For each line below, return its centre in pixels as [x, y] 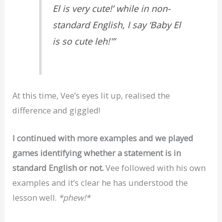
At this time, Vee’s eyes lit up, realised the [91, 95]
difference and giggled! [56, 110]
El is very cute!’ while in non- [112, 9]
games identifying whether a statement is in [97, 153]
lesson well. [36, 197]
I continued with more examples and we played [103, 138]
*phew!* [75, 197]
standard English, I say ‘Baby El [117, 25]
